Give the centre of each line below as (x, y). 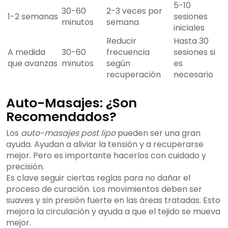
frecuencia (128, 52)
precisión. (25, 167)
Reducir (121, 41)
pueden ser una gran (158, 133)
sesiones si (194, 52)
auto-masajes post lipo (68, 133)
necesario (193, 75)
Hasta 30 (191, 41)
